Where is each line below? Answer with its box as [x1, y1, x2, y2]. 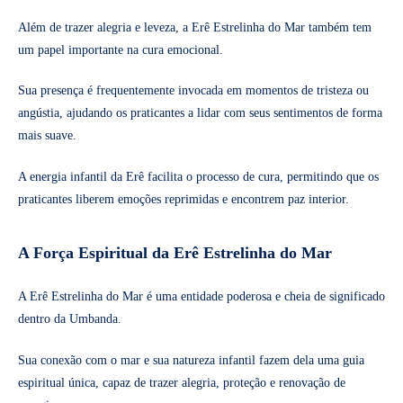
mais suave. [18, 129, 76, 143]
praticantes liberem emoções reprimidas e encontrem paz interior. [18, 193, 349, 207]
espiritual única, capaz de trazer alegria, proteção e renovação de [18, 375, 345, 390]
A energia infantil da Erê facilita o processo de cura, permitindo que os [18, 170, 379, 184]
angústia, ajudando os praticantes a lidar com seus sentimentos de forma [18, 106, 382, 121]
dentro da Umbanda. [18, 312, 121, 327]
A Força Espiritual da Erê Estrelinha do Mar [18, 243, 332, 262]
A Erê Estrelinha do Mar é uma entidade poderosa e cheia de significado [18, 290, 385, 304]
